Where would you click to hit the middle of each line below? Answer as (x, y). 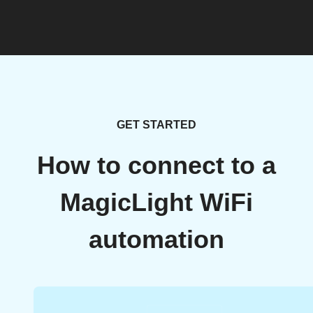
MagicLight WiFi (156, 203)
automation (156, 240)
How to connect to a (156, 166)
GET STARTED (156, 125)
